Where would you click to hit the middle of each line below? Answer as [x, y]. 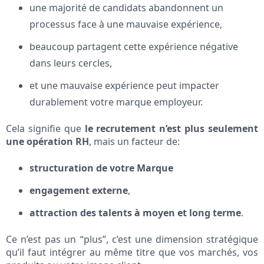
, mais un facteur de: [134, 142]
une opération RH [47, 142]
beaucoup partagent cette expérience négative [134, 47]
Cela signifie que [45, 129]
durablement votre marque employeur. [116, 102]
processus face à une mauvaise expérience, [126, 24]
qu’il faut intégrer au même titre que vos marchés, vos [132, 253]
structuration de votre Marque [101, 168]
